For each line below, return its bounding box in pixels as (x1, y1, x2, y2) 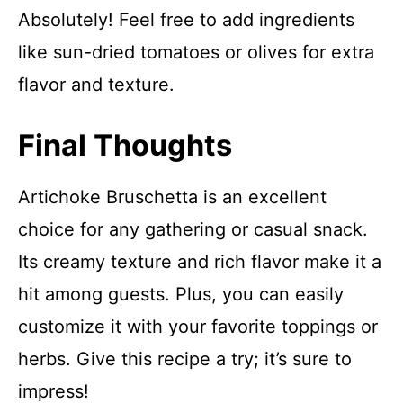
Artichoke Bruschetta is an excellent (18, 186, 327, 208)
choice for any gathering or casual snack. (18, 219, 368, 240)
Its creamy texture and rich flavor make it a (18, 251, 381, 273)
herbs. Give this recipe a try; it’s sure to (18, 348, 352, 370)
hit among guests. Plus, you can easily (18, 283, 344, 305)
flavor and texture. (18, 74, 175, 95)
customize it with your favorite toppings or (18, 316, 378, 337)
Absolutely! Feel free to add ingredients (18, 9, 354, 31)
